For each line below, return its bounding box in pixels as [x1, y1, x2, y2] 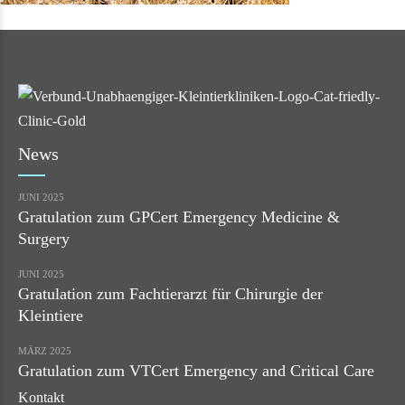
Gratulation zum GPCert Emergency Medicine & [18, 207, 340, 226]
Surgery [18, 229, 70, 248]
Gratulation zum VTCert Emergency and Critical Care [18, 361, 374, 380]
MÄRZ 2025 [18, 344, 71, 356]
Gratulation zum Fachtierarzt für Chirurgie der [18, 284, 323, 303]
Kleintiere [18, 306, 83, 325]
